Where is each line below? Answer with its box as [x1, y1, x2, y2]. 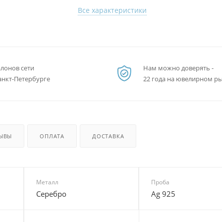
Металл [36, 177, 58, 186]
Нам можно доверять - [143, 63, 214, 72]
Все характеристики [78, 5, 147, 15]
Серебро [36, 188, 66, 199]
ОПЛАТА [40, 132, 65, 140]
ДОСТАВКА [92, 132, 124, 140]
